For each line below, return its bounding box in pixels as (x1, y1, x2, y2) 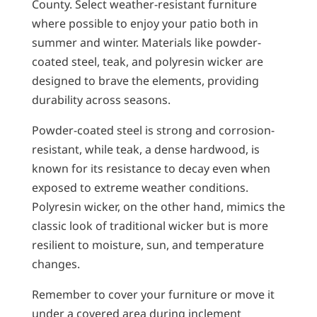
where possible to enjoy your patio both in (31, 15, 258, 31)
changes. (31, 255, 80, 272)
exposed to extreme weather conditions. (31, 179, 248, 195)
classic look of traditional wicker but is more (31, 217, 268, 234)
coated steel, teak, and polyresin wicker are (31, 53, 263, 69)
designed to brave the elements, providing (31, 72, 259, 88)
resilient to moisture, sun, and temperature (31, 236, 264, 253)
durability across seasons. (31, 91, 171, 108)
